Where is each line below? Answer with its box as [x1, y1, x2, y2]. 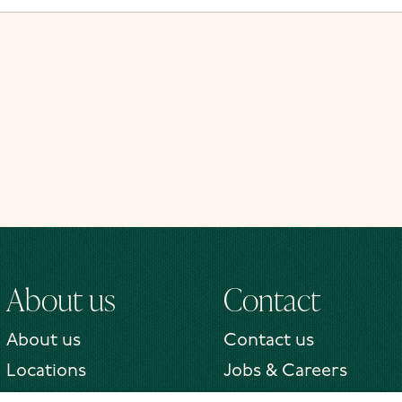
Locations [6, 363, 86, 381]
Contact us [223, 332, 314, 351]
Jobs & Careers [223, 363, 347, 381]
